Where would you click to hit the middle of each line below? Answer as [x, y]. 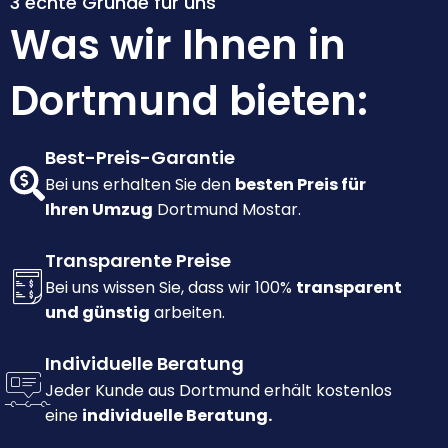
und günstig [97, 313]
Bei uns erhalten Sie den [140, 185]
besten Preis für [300, 185]
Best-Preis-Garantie [140, 158]
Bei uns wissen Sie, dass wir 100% [170, 288]
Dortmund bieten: [189, 101]
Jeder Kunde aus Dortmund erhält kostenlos [218, 391]
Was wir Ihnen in [178, 45]
